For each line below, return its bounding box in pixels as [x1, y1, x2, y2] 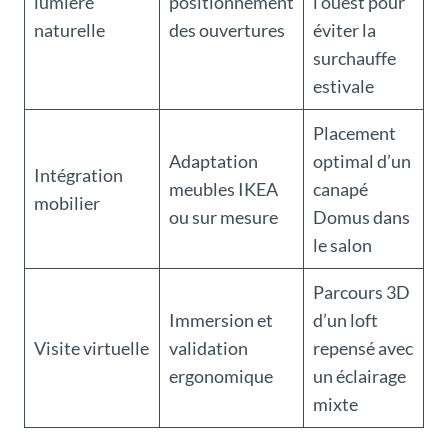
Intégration [34, 164, 123, 187]
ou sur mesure [169, 206, 278, 229]
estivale [313, 75, 374, 98]
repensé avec [313, 337, 413, 360]
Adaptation [169, 150, 258, 173]
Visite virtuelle [34, 337, 149, 360]
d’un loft [313, 309, 378, 332]
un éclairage [313, 365, 406, 388]
